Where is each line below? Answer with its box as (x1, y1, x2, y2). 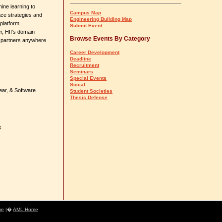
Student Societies (70, 88, 112, 94)
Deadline (70, 56, 91, 61)
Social (70, 82, 85, 87)
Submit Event (70, 23, 102, 28)
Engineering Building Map (70, 16, 132, 22)
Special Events (70, 75, 107, 81)
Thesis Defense (70, 95, 108, 100)
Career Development (70, 50, 119, 55)
